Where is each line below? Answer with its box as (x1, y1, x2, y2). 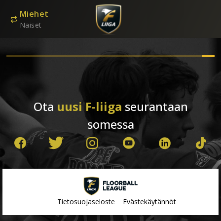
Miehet (20, 8, 49, 19)
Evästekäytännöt (122, 197, 176, 206)
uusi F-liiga (56, 98, 122, 114)
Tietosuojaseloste (57, 197, 115, 206)
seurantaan (121, 98, 188, 114)
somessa (87, 116, 134, 132)
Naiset (20, 20, 42, 30)
